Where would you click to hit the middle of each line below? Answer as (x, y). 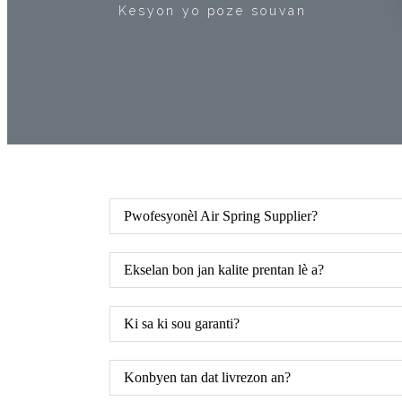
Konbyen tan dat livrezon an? (207, 377)
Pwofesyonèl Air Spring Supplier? (221, 215)
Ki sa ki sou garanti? (182, 323)
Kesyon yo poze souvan (213, 10)
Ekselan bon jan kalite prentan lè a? (224, 269)
